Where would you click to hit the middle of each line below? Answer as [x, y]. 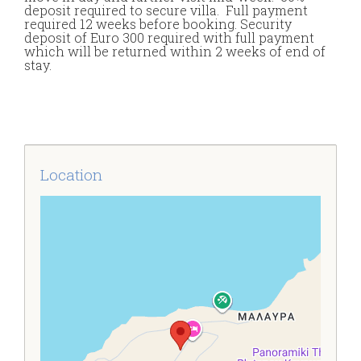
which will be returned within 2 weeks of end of [175, 51]
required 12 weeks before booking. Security [158, 24]
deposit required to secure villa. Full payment [166, 10]
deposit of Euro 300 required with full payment [169, 37]
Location [71, 174]
